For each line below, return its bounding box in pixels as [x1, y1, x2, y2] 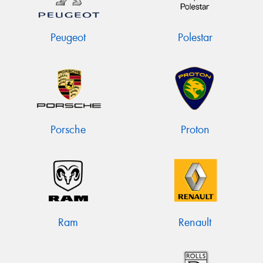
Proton [180, 123, 210, 137]
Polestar [177, 31, 213, 45]
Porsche [50, 123, 86, 137]
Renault [178, 215, 211, 230]
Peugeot [50, 31, 86, 45]
